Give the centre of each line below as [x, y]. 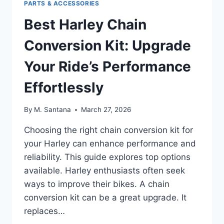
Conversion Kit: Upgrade [107, 45]
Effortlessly [64, 87]
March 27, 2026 [106, 110]
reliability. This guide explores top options [107, 157]
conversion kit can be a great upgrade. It [105, 198]
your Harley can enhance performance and [110, 144]
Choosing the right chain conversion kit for [108, 130]
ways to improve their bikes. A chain [97, 184]
